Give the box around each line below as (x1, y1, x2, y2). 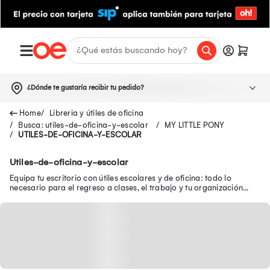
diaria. (10, 192, 34, 202)
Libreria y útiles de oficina (49, 108, 143, 118)
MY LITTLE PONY (165, 120, 225, 130)
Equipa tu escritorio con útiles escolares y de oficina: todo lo (10, 173, 231, 183)
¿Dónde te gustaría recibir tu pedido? (27, 83, 144, 92)
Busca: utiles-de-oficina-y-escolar (18, 120, 148, 130)
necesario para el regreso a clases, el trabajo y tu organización (10, 183, 243, 192)
